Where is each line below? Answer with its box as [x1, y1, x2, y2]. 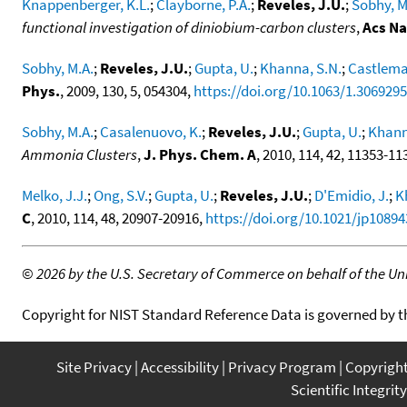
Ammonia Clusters [22, 144, 137, 164]
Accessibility [141, 356, 219, 377]
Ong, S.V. [94, 184, 148, 205]
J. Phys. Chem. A [144, 144, 256, 164]
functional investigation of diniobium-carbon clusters [22, 16, 356, 37]
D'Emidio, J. [314, 184, 389, 205]
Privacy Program [228, 356, 336, 377]
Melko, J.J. [22, 184, 87, 205]
